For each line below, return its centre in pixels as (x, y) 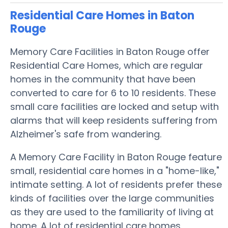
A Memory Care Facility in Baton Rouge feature (116, 157)
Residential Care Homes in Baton (102, 16)
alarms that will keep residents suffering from (114, 120)
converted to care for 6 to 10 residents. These (113, 93)
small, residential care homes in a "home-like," (115, 171)
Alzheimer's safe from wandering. (86, 134)
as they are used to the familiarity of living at (112, 212)
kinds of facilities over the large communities (112, 198)
